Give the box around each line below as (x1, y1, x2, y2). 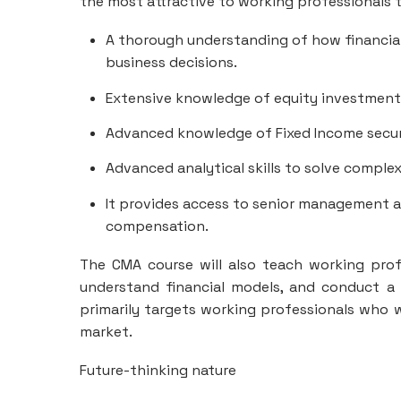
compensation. (105, 216, 209, 235)
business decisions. (105, 53, 237, 73)
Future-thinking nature (79, 360, 236, 380)
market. (79, 321, 132, 341)
